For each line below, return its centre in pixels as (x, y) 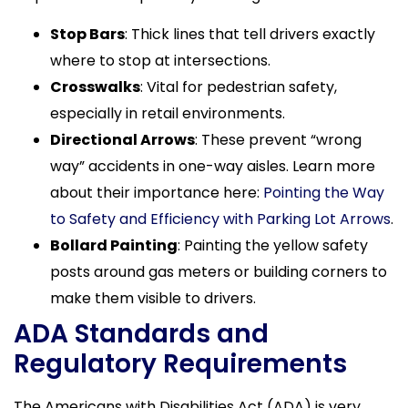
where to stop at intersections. (160, 61)
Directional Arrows (122, 140)
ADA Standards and (141, 334)
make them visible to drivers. (153, 298)
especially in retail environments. (168, 113)
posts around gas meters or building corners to (219, 272)
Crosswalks (95, 87)
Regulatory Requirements (180, 364)
